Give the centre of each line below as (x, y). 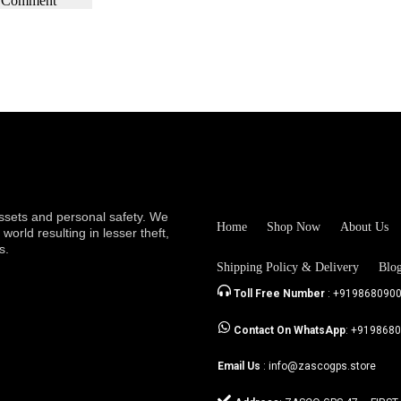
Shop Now (294, 226)
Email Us (240, 367)
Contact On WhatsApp (290, 331)
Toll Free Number (279, 294)
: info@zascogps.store (320, 367)
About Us (364, 226)
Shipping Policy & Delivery (288, 267)
